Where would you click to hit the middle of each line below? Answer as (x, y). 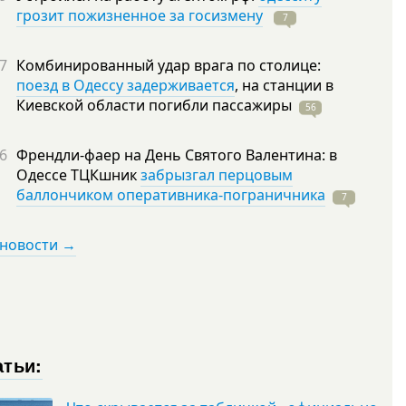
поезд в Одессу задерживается (126, 85)
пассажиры (252, 105)
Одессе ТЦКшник (78, 175)
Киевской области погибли (114, 105)
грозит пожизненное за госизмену (140, 15)
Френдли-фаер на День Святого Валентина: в (177, 155)
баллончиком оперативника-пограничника (171, 195)
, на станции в (284, 85)
